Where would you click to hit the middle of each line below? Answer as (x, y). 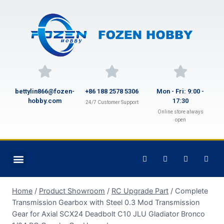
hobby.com (45, 101)
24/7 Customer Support (112, 102)
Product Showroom (72, 191)
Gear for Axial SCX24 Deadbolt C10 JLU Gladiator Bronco (108, 214)
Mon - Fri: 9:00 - (180, 91)
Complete (191, 191)
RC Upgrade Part (140, 191)
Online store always (180, 112)
